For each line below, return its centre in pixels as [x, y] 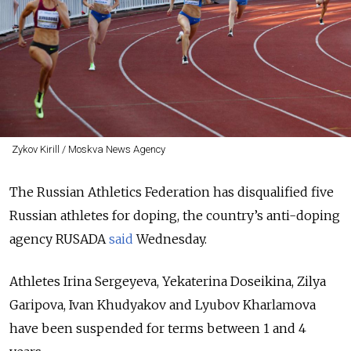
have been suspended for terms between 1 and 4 [158, 328]
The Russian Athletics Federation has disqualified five [172, 192]
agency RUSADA [59, 239]
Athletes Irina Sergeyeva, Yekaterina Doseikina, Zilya [168, 281]
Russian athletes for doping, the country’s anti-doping [175, 215]
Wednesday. [170, 239]
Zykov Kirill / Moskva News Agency [88, 149]
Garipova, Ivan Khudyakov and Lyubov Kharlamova [163, 305]
